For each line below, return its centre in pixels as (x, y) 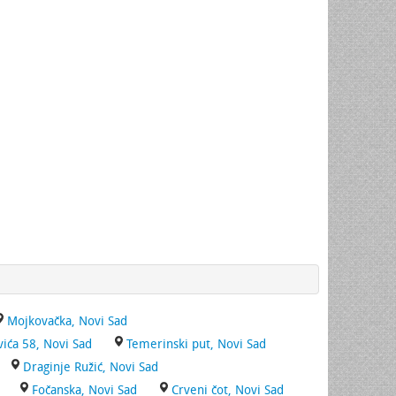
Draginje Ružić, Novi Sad (91, 367)
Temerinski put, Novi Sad (196, 344)
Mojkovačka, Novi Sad (67, 321)
